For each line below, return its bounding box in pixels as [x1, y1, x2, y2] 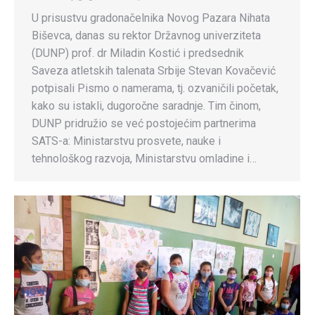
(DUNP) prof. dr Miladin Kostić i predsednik [32, 46, 244, 60]
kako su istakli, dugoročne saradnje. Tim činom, [32, 99, 261, 113]
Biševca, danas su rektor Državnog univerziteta [32, 29, 261, 43]
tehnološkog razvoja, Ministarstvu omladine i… [32, 152, 257, 166]
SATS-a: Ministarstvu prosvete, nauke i [32, 134, 221, 148]
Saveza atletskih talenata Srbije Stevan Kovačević [32, 64, 276, 78]
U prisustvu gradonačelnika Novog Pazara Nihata [32, 11, 270, 25]
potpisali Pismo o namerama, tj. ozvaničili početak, [32, 82, 278, 96]
